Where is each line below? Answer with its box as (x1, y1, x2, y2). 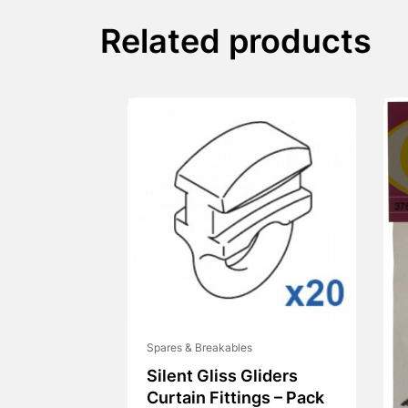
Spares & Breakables (146, 343, 252, 355)
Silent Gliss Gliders (146, 369, 298, 387)
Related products (99, 28, 372, 61)
